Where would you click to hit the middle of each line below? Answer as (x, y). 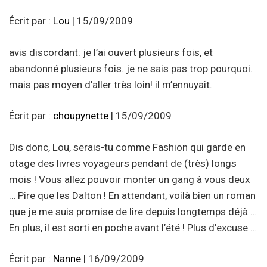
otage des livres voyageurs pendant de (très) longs (123, 163)
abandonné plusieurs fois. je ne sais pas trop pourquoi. (131, 68)
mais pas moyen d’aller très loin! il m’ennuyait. (111, 84)
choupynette (81, 116)
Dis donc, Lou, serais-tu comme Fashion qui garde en (127, 147)
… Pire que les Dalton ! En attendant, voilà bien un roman (132, 195)
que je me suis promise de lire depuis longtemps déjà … (133, 211)
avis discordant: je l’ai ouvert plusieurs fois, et (111, 52)
